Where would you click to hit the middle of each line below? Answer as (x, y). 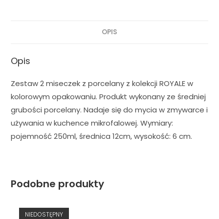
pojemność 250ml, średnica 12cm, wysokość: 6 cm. (102, 136)
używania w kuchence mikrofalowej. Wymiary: (92, 123)
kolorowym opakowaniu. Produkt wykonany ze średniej (109, 97)
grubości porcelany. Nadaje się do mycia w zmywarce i (109, 110)
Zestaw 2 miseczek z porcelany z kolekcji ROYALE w (102, 84)
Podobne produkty (58, 184)
